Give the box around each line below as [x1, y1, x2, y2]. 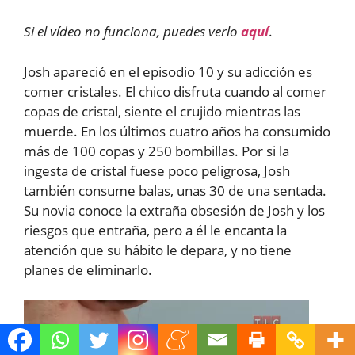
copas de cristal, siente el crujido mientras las [24, 101, 300, 120]
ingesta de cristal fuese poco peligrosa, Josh [24, 161, 290, 180]
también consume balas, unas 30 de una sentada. [24, 181, 326, 200]
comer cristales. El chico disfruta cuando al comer [24, 82, 326, 101]
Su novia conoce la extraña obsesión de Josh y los [24, 200, 325, 219]
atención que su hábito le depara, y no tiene [24, 240, 292, 259]
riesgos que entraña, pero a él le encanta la [24, 220, 287, 239]
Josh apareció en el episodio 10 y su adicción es [24, 62, 312, 81]
